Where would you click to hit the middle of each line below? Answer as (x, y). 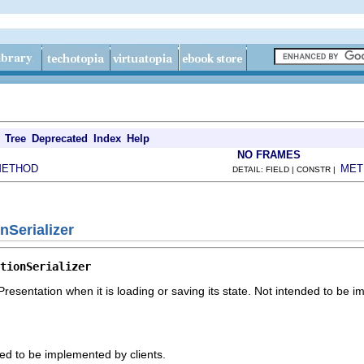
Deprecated (60, 139)
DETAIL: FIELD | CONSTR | (286, 169)
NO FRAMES (269, 155)
